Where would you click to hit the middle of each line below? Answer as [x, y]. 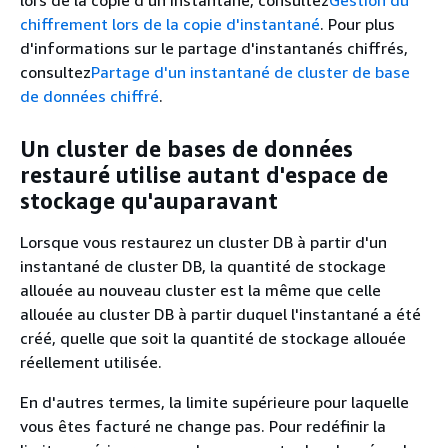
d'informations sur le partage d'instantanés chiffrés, [214, 48]
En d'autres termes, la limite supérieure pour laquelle [214, 402]
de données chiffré [89, 96]
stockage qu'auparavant [149, 200]
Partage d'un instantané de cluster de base [250, 72]
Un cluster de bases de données [186, 148]
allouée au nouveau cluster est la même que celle [200, 290]
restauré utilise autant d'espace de [204, 174]
